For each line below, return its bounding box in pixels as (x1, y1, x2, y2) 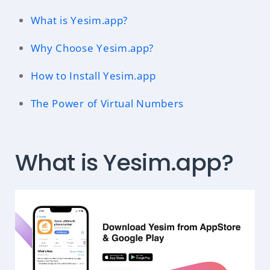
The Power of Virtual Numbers (30, 96, 184, 111)
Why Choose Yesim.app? (30, 41, 154, 55)
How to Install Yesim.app (30, 69, 156, 83)
